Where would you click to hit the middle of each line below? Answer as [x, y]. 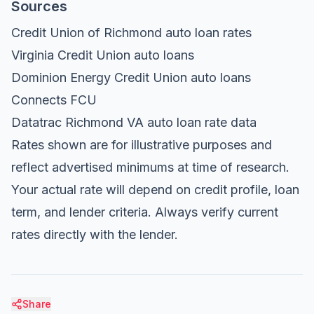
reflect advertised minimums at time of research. [150, 167]
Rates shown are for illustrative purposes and [142, 145]
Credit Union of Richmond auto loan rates [131, 33]
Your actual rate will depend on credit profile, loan [155, 190]
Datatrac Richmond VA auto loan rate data [134, 122]
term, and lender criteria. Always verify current [145, 212]
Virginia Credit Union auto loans [103, 55]
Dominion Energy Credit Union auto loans [131, 77]
